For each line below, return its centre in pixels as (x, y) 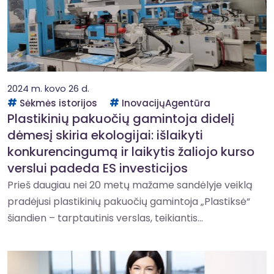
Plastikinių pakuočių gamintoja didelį (121, 119)
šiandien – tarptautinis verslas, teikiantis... (105, 218)
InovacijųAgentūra (166, 103)
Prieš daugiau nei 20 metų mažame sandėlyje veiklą (130, 185)
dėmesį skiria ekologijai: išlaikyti (105, 135)
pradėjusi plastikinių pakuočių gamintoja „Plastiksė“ (129, 202)
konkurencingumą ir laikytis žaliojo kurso (131, 152)
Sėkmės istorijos (58, 103)
